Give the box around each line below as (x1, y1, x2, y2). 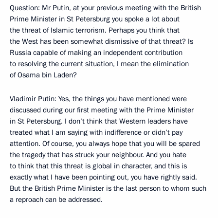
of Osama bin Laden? (10, 70, 77, 80)
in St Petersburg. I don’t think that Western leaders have (10, 116, 188, 126)
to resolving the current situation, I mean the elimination (10, 59, 189, 69)
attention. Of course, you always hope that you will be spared (10, 139, 200, 148)
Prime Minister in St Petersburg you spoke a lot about (10, 14, 180, 24)
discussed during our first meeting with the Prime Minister (10, 105, 194, 115)
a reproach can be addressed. (10, 195, 103, 204)
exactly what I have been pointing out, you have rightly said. (10, 172, 197, 182)
